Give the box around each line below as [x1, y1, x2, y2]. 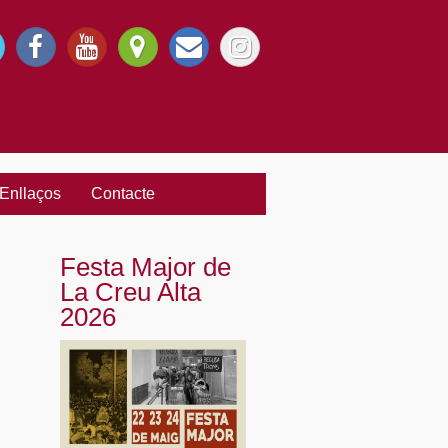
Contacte [91, 185, 155, 202]
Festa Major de [59, 253, 231, 281]
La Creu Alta [59, 278, 201, 306]
